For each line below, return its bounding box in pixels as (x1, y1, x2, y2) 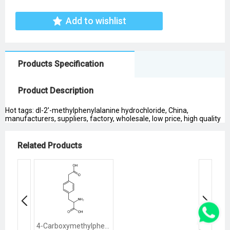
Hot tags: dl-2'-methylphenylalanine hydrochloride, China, (5, 106, 188, 114)
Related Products (17, 140, 82, 150)
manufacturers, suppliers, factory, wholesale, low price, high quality (5, 114, 221, 123)
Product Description (18, 85, 93, 95)
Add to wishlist (66, 15, 126, 26)
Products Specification (18, 59, 104, 69)
